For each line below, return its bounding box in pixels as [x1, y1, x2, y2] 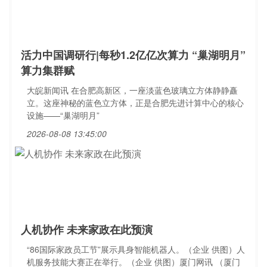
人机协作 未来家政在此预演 [21, 222, 153, 237]
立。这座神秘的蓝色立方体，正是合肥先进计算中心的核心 [27, 97, 244, 108]
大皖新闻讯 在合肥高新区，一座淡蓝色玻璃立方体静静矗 [27, 84, 238, 96]
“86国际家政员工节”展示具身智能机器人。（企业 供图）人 [27, 243, 245, 255]
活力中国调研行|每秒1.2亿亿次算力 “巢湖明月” [21, 47, 246, 63]
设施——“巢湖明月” [27, 109, 100, 121]
